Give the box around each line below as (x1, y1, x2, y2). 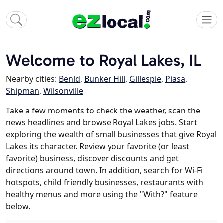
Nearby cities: (6, 73, 59, 85)
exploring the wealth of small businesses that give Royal (6, 129, 217, 140)
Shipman (6, 85, 39, 97)
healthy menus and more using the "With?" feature (6, 189, 198, 200)
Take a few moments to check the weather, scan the (6, 105, 200, 116)
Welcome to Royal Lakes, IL (6, 50, 201, 70)
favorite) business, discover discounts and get (6, 153, 179, 164)
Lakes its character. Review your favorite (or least (6, 141, 189, 152)
